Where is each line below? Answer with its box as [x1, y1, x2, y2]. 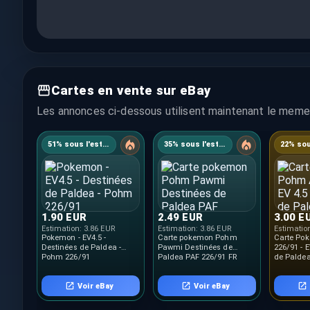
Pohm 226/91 [41, 253, 90, 262]
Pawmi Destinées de [157, 243, 232, 253]
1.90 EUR [41, 210, 86, 224]
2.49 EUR [157, 210, 203, 224]
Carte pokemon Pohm [157, 233, 237, 243]
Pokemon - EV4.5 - [41, 233, 107, 243]
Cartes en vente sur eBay [51, 82, 211, 98]
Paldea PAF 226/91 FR [157, 253, 237, 262]
